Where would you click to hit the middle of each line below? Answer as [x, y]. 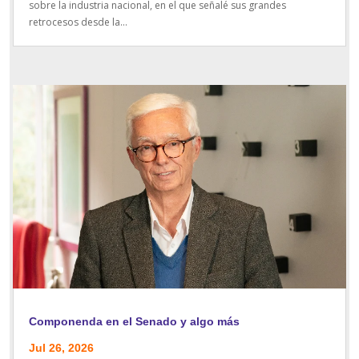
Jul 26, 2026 [62, 348]
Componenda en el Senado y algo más [135, 322]
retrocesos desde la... [79, 22]
